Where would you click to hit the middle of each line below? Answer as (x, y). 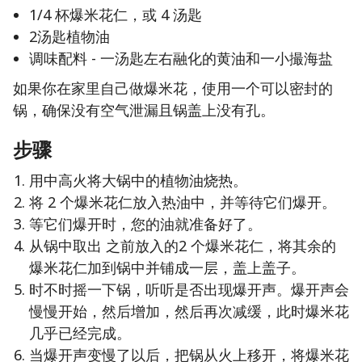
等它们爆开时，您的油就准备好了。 (145, 224)
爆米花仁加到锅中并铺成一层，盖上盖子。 (167, 268)
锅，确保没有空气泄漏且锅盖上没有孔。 (144, 110)
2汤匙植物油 (69, 37)
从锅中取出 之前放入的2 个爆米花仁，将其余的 (183, 246)
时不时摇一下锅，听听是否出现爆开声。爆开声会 (189, 290)
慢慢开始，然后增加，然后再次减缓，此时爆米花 (189, 311)
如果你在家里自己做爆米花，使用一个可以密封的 (173, 88)
